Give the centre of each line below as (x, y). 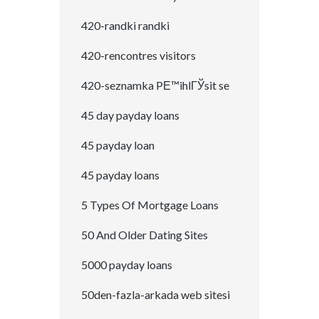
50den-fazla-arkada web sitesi (156, 295)
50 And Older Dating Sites (145, 235)
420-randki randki (125, 26)
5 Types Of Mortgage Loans (150, 205)
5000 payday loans (127, 265)
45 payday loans (120, 175)
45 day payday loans (130, 115)
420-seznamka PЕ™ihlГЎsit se (155, 85)
